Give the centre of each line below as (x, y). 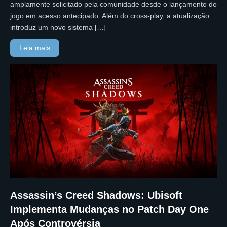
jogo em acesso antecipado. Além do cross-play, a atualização (110, 15)
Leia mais (35, 47)
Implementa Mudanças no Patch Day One (109, 209)
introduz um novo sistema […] (58, 27)
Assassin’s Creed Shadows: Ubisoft (96, 195)
